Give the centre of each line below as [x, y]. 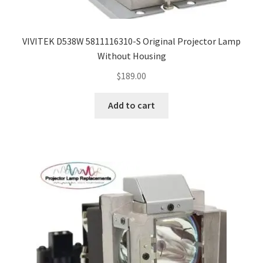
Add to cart [131, 105]
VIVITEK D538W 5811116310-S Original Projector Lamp [131, 41]
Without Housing [131, 55]
